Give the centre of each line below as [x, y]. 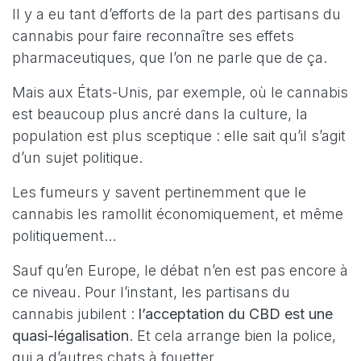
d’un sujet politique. [77, 158]
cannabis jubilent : [75, 314]
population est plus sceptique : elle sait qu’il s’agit [179, 136]
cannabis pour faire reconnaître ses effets [153, 36]
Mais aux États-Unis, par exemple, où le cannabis [180, 93]
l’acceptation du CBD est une [236, 314]
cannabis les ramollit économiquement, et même [178, 214]
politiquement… [64, 236]
